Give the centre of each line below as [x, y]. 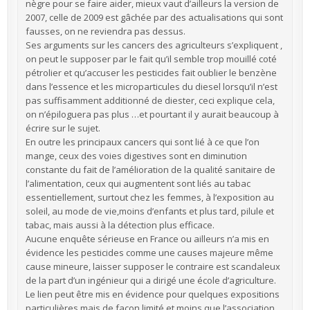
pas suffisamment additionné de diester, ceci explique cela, [150, 100]
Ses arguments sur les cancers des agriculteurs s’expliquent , [154, 45]
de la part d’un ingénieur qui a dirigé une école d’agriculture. [151, 280]
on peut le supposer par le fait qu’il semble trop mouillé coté [151, 58]
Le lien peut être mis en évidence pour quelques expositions [152, 294]
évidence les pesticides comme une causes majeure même [149, 252]
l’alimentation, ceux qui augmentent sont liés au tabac [138, 183]
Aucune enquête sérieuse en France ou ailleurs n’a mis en [147, 238]
